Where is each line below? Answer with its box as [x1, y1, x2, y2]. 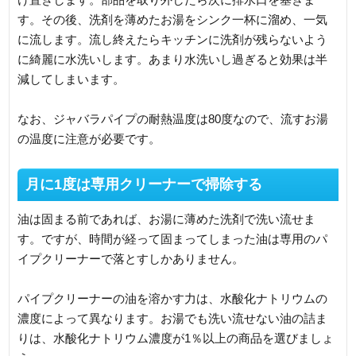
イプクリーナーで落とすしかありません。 [17, 252, 245, 266]
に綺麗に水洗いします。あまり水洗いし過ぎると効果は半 [17, 52, 328, 67]
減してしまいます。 [17, 72, 126, 87]
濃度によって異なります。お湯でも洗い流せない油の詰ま [17, 311, 328, 326]
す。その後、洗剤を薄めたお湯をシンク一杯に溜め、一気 [17, 13, 328, 27]
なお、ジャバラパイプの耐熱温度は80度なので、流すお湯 [17, 112, 329, 126]
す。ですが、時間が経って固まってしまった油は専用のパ [17, 232, 328, 246]
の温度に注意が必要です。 [17, 132, 161, 146]
